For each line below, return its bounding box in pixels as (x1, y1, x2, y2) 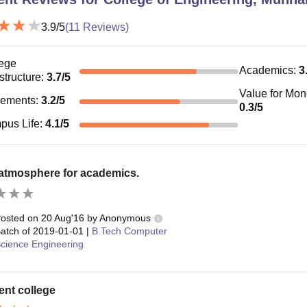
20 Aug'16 (40, 212, 84, 223)
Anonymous (99, 212, 151, 223)
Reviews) (79, 21, 129, 33)
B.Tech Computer (91, 225, 167, 236)
